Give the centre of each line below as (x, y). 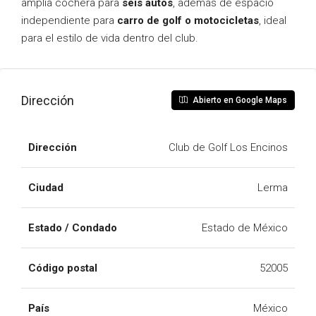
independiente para (69, 20)
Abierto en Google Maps (239, 100)
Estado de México (245, 228)
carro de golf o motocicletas (188, 20)
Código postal (63, 268)
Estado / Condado (73, 228)
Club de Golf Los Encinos (228, 147)
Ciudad (46, 188)
